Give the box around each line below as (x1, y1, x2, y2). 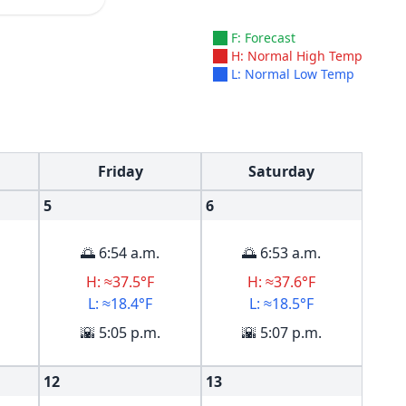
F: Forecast (231, 29, 295, 46)
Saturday (248, 161, 315, 181)
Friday (97, 161, 143, 181)
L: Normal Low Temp (231, 65, 354, 82)
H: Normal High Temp (231, 47, 362, 64)
